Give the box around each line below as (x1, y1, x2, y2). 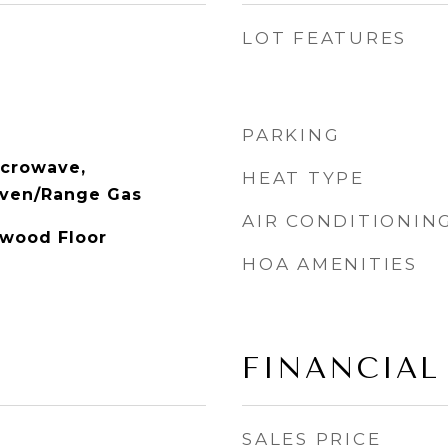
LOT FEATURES (242, 28, 407, 48)
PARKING (242, 125, 341, 145)
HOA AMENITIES (242, 254, 418, 274)
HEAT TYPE (242, 168, 365, 188)
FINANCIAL (242, 351, 440, 385)
